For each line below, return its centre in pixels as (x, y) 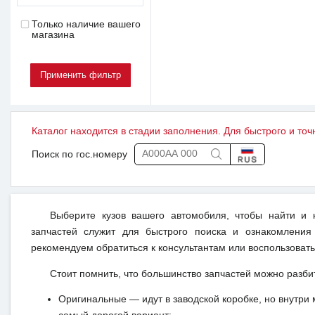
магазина (53, 35)
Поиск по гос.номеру (79, 154)
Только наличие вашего (86, 25)
